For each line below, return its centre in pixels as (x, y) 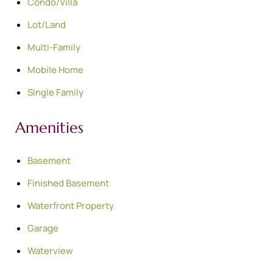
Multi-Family (54, 47)
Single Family (55, 92)
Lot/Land (47, 24)
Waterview (50, 250)
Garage (43, 228)
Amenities (49, 127)
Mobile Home (55, 69)
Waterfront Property (71, 205)
